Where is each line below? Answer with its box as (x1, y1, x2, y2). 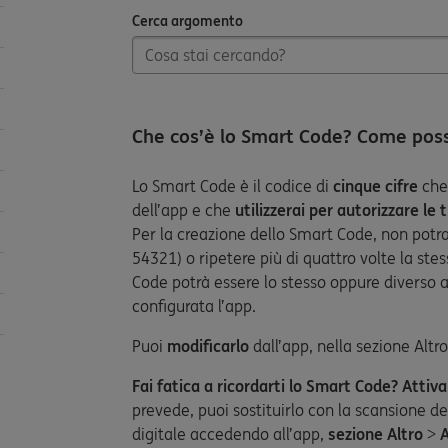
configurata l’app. (132, 296, 256, 316)
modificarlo (167, 336, 253, 356)
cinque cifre (333, 176, 418, 196)
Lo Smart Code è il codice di (132, 176, 333, 196)
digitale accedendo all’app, (132, 424, 328, 444)
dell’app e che (132, 200, 235, 220)
